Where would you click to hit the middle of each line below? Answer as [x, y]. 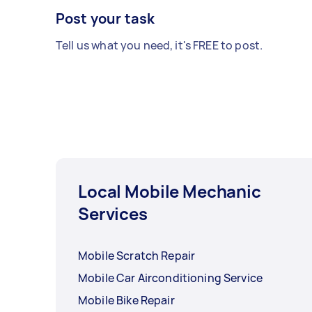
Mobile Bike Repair [126, 300]
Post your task [106, 18]
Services [113, 213]
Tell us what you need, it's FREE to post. [159, 45]
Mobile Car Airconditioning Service [171, 278]
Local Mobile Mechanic [170, 191]
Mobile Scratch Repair [137, 255]
